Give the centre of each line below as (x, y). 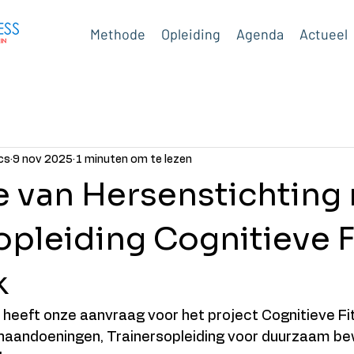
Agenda (260, 34)
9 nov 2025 (43, 160)
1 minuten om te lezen (134, 160)
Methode (118, 34)
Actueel (324, 34)
